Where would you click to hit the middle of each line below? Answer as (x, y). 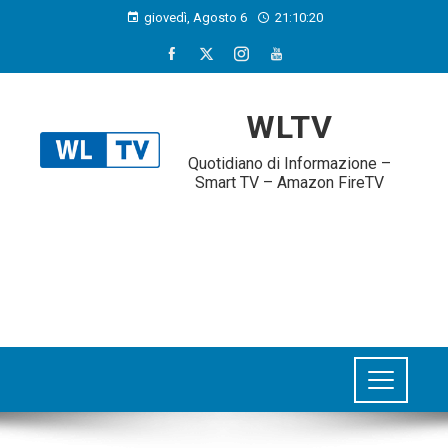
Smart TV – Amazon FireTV (289, 182)
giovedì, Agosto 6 (195, 17)
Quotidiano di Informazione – (289, 163)
